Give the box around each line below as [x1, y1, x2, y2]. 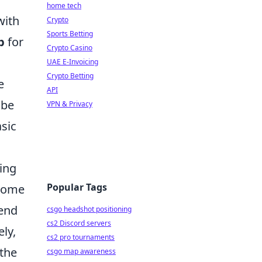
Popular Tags [47, 181, 107, 194]
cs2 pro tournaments [47, 232, 115, 242]
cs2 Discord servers [47, 218, 111, 228]
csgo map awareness [47, 246, 116, 256]
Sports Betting [47, 29, 93, 39]
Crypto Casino [47, 43, 92, 53]
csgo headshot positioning [47, 204, 132, 214]
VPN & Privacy [47, 99, 92, 109]
